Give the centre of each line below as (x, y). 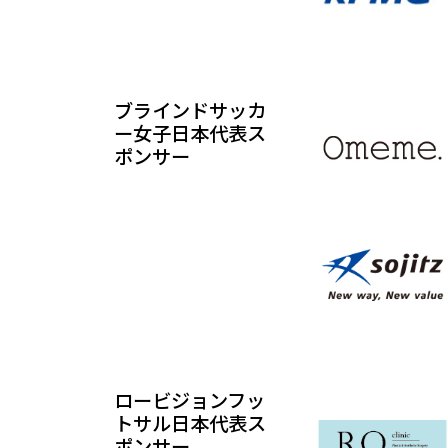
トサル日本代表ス (190, 422)
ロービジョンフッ (189, 399)
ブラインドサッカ (190, 109)
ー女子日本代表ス (190, 132)
